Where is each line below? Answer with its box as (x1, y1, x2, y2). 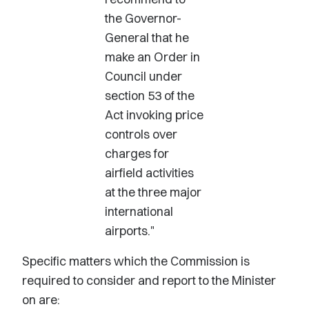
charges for (105, 146, 169, 161)
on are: (22, 292, 60, 308)
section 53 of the (105, 88, 195, 103)
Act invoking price (105, 107, 203, 123)
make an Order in (105, 49, 200, 65)
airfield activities (105, 165, 194, 181)
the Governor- (105, 10, 181, 26)
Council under (105, 68, 182, 84)
